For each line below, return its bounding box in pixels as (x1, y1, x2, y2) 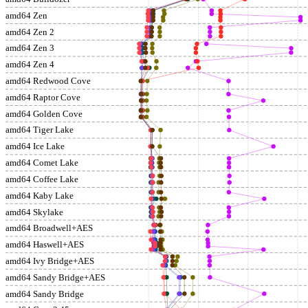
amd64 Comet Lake (5, 157, 78, 168)
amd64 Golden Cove (5, 108, 82, 119)
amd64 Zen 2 (5, 27, 54, 38)
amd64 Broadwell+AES (5, 223, 93, 234)
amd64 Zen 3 (5, 43, 54, 54)
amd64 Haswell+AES (5, 239, 84, 250)
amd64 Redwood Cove (5, 76, 91, 87)
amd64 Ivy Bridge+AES (5, 256, 94, 267)
